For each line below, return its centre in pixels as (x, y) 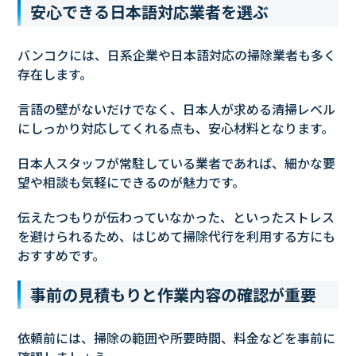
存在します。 (55, 74)
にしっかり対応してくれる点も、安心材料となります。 (176, 128)
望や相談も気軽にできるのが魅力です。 (132, 182)
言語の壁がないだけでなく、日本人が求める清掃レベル (177, 109)
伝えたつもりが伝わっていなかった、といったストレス (176, 217)
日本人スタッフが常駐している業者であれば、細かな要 (177, 163)
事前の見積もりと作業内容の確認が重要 (174, 295)
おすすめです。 (62, 255)
